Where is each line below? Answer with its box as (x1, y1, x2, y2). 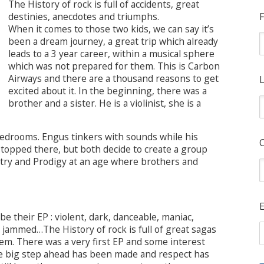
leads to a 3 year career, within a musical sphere (8, 47, 214, 60)
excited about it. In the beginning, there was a (8, 84, 207, 97)
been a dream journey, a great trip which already (8, 34, 218, 48)
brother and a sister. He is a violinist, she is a (8, 96, 201, 110)
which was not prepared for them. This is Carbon (8, 59, 220, 72)
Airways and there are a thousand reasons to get (8, 71, 219, 85)
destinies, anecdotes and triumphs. (8, 9, 159, 23)
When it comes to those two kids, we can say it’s (8, 22, 214, 35)
